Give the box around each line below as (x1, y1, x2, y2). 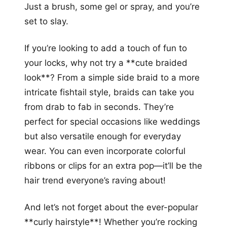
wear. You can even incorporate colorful (24, 145, 185, 156)
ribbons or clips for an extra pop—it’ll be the (24, 160, 202, 171)
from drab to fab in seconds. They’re (24, 101, 174, 112)
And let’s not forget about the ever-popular (24, 202, 198, 212)
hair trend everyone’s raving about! (24, 175, 166, 185)
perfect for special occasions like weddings (24, 116, 200, 127)
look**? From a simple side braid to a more (24, 72, 200, 83)
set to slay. (24, 16, 68, 26)
